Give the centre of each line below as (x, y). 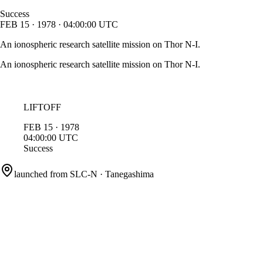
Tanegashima (129, 174)
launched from (41, 174)
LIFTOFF (42, 107)
